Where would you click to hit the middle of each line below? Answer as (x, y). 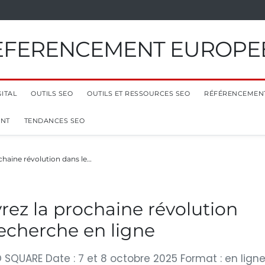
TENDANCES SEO (54, 121)
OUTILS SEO (52, 93)
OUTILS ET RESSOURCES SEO (138, 93)
